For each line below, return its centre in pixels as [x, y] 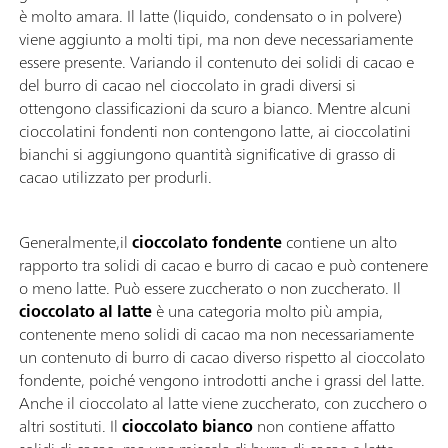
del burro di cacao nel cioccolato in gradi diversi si [187, 84]
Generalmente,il [75, 241]
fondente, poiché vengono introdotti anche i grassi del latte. [222, 379]
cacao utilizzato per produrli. [115, 176]
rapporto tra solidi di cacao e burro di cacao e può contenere [223, 264]
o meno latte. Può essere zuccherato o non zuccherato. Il [210, 287]
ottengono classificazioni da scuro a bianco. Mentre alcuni [215, 107]
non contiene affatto [324, 425]
